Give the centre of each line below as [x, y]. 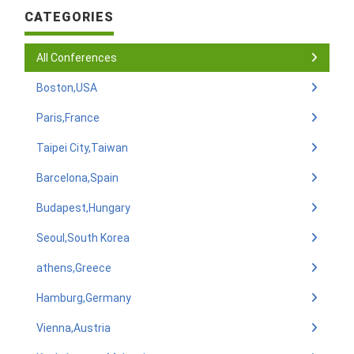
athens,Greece [74, 268]
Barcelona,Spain [77, 178]
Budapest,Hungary [83, 208]
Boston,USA [67, 88]
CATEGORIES [70, 17]
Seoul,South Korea [83, 238]
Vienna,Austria [73, 328]
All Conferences [77, 58]
